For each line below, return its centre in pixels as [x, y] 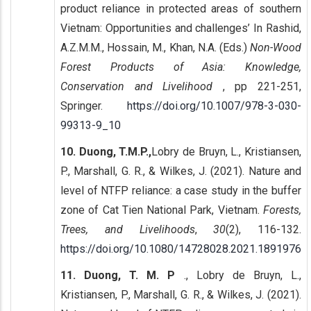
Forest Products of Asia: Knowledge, [181, 67]
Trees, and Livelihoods [128, 229]
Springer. [94, 106]
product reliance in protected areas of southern [181, 8]
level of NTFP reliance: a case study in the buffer [181, 190]
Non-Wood [276, 47]
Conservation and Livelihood [142, 86]
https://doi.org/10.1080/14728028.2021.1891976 [181, 249]
